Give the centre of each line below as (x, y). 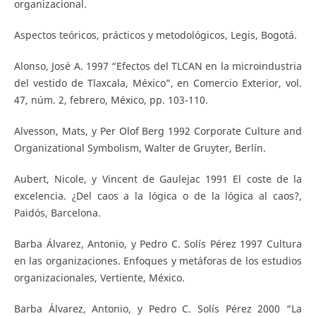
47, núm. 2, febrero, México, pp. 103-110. (111, 100)
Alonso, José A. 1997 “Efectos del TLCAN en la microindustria (158, 66)
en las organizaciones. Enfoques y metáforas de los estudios (158, 261)
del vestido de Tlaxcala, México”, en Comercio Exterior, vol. (158, 83)
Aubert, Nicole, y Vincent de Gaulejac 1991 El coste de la (158, 179)
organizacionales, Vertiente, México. (99, 278)
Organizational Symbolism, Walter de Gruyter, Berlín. (140, 148)
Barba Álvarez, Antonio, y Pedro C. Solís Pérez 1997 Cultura (158, 244)
